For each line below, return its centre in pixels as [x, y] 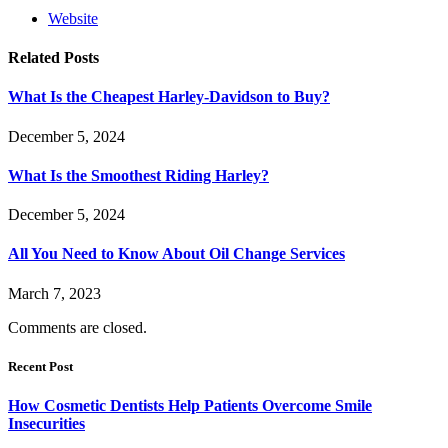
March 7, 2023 [54, 293]
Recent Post [40, 366]
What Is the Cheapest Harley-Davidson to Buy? [169, 97]
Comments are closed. [77, 327]
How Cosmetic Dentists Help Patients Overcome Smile [190, 406]
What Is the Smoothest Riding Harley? [138, 175]
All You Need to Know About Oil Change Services [176, 254]
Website [73, 18]
